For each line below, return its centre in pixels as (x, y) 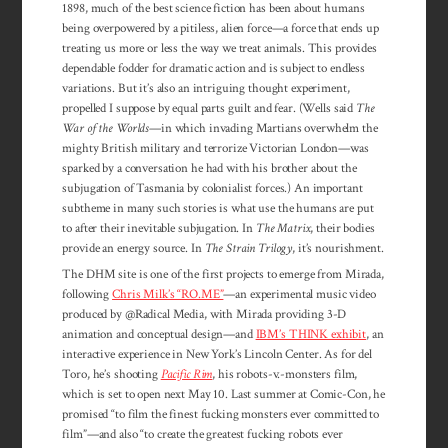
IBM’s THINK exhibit (311, 334)
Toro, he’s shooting (111, 374)
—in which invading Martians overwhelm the (263, 127)
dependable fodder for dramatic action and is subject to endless (213, 67)
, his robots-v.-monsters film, (285, 374)
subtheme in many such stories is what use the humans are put (218, 207)
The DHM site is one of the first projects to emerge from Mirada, (223, 274)
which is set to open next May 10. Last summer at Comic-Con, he (224, 394)
